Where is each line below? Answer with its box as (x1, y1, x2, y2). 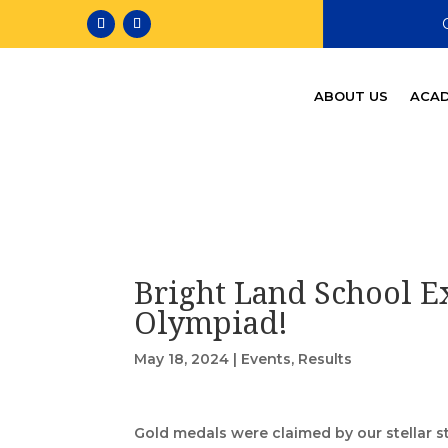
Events (241, 350, 292, 369)
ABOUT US (313, 88, 388, 105)
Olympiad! (134, 302, 289, 344)
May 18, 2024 (134, 350, 230, 369)
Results (298, 350, 353, 369)
